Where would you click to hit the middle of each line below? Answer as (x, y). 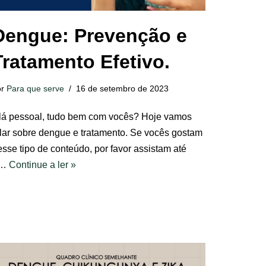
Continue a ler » (42, 165)
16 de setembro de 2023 (122, 88)
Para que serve (35, 88)
